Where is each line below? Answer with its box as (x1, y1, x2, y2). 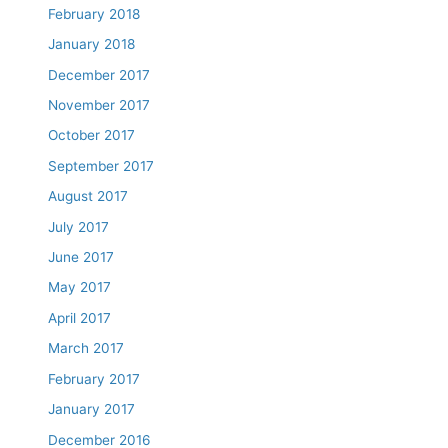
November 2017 (48, 97, 151, 114)
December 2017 (48, 66, 151, 83)
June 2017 (48, 249, 115, 266)
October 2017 (48, 127, 136, 144)
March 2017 (48, 340, 125, 357)
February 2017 (48, 370, 141, 387)
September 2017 (48, 157, 155, 174)
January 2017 (48, 401, 136, 418)
